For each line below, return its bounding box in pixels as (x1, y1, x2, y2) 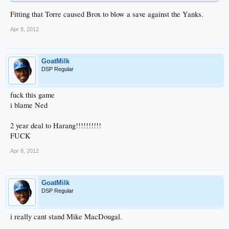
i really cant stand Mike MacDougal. (10, 212, 122, 222)
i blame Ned (10, 100, 48, 110)
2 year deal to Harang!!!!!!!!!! (10, 121, 101, 131)
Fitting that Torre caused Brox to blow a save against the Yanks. (10, 9, 203, 19)
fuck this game (10, 90, 55, 100)
